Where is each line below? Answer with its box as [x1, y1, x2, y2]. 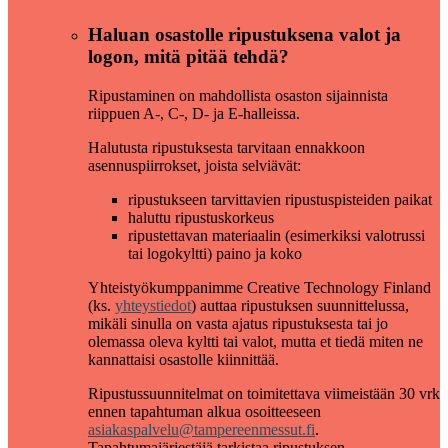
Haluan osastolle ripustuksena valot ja [88, 24, 401, 46]
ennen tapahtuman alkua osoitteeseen [88, 402, 321, 420]
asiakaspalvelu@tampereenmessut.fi [88, 420, 315, 438]
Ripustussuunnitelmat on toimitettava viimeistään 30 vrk [88, 384, 440, 402]
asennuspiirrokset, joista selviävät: [88, 156, 301, 174]
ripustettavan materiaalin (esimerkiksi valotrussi [128, 226, 425, 244]
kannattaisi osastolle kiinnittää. [88, 350, 279, 368]
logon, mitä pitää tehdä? [88, 46, 289, 68]
